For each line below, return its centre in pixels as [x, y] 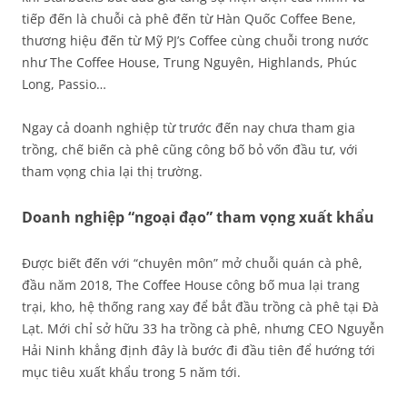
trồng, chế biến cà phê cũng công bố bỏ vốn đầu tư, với [190, 149]
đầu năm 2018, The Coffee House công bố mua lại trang [191, 285]
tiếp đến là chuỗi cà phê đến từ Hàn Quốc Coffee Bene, [189, 19]
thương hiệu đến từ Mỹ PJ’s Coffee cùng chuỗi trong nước [195, 40]
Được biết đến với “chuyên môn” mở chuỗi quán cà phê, [192, 263]
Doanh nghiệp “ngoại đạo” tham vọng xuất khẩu [198, 217]
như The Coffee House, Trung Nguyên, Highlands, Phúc [189, 62]
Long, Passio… [64, 84]
